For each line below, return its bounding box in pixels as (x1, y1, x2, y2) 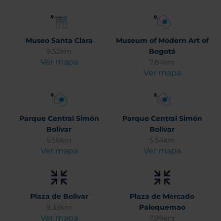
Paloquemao (139, 203, 185, 212)
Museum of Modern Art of (115, 36, 209, 45)
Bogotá (148, 47, 176, 56)
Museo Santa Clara (25, 36, 93, 45)
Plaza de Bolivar (30, 192, 88, 201)
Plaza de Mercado (130, 192, 194, 201)
